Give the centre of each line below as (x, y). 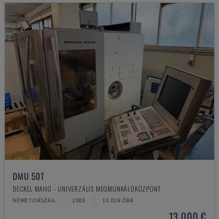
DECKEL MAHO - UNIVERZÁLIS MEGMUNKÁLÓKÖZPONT (87, 188)
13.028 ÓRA (118, 200)
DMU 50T (29, 176)
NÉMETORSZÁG (34, 200)
